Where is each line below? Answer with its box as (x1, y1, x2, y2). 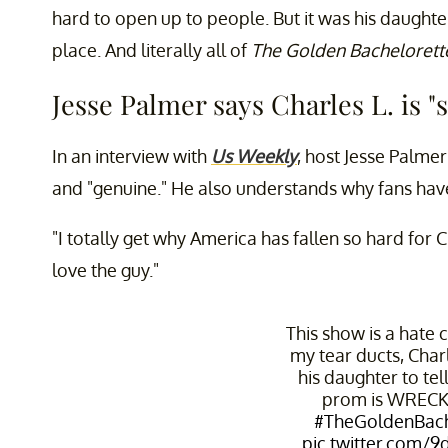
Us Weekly (211, 145, 297, 168)
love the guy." (52, 259, 159, 282)
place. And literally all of (52, 39, 251, 62)
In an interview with (52, 145, 211, 168)
